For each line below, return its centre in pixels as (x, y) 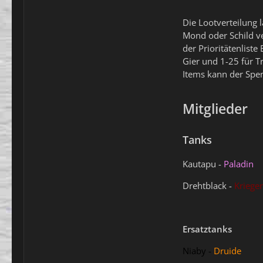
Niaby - (197, 251)
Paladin (239, 164)
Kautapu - (203, 164)
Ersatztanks (207, 229)
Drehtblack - (208, 186)
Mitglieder (215, 109)
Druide (227, 251)
